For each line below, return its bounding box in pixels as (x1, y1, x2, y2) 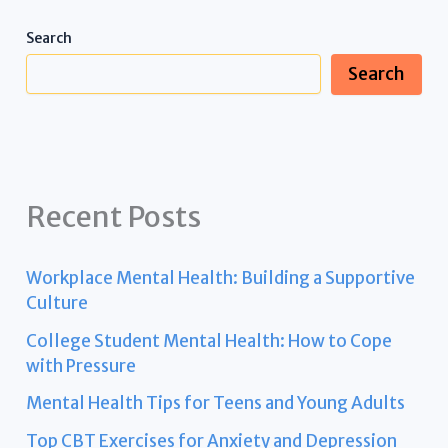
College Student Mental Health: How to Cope (26, 329, 393, 352)
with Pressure (26, 354, 137, 377)
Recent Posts (26, 198, 202, 235)
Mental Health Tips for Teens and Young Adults (26, 392, 406, 415)
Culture (26, 291, 89, 314)
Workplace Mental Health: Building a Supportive (26, 266, 416, 289)
